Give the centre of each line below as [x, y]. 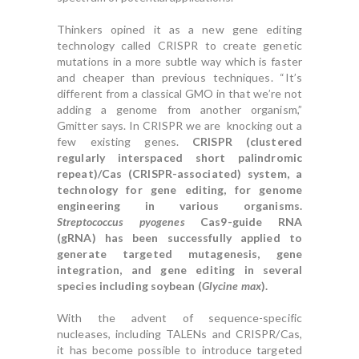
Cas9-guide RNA [243, 222]
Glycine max [231, 286]
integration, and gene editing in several [179, 270]
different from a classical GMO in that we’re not [179, 93]
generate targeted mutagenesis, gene [179, 254]
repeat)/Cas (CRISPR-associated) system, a [179, 173]
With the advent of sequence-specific [179, 318]
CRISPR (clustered [247, 141]
